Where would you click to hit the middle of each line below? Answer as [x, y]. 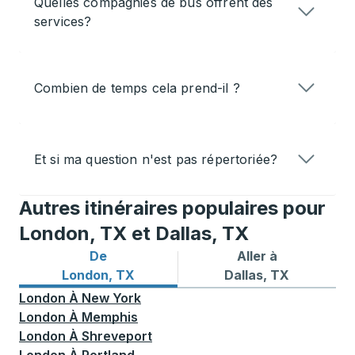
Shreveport [117, 336]
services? [63, 22]
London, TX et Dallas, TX [134, 234]
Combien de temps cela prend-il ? [137, 88]
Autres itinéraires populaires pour [172, 208]
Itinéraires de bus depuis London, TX [135, 275]
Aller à [257, 256]
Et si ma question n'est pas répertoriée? [156, 160]
